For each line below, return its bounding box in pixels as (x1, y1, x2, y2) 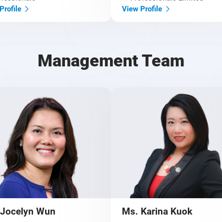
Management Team (37, 51, 184, 70)
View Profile (122, 4, 163, 13)
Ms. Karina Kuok (122, 206, 193, 217)
